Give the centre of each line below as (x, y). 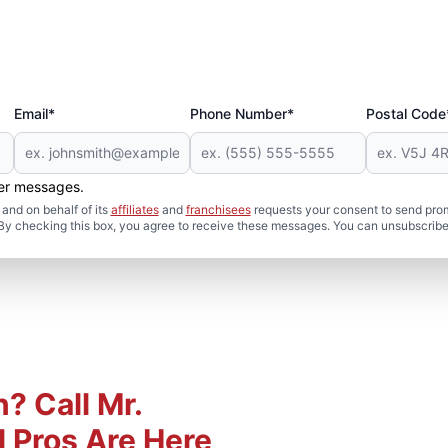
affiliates (134, 209)
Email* (34, 113)
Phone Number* (241, 113)
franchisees (218, 209)
